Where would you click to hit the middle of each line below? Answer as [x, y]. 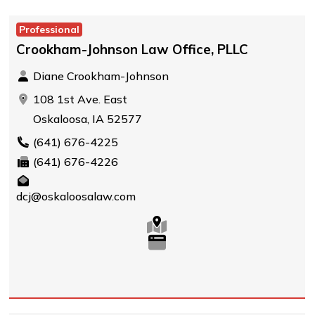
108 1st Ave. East [78, 99]
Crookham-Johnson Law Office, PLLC [132, 49]
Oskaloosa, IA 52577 [86, 119]
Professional [49, 30]
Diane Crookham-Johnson [99, 76]
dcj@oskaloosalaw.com [76, 196]
